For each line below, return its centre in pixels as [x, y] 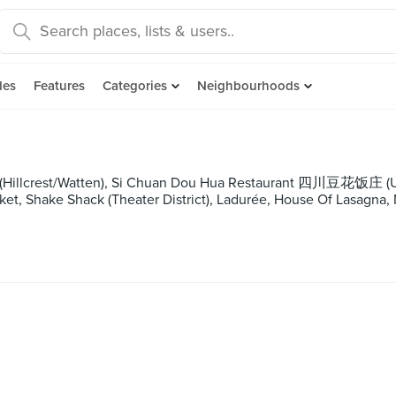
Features [59, 86]
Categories [135, 86]
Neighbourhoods [248, 86]
